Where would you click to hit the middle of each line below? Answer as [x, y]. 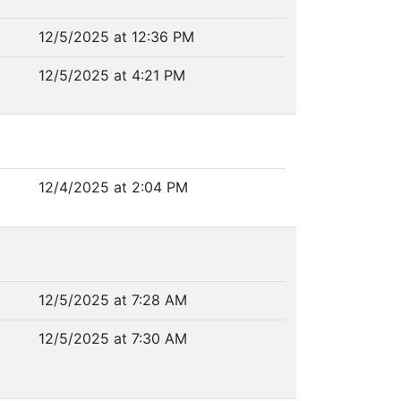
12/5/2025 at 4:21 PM [111, 75]
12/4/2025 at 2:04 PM [113, 187]
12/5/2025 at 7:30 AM [112, 338]
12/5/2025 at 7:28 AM [112, 300]
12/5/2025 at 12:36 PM [116, 37]
